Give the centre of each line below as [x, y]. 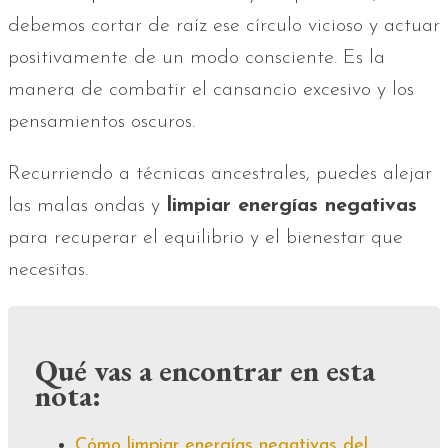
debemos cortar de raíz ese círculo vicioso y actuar [224, 26]
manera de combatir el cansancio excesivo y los [211, 90]
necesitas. [48, 270]
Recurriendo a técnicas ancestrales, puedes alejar [220, 174]
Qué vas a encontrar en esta [205, 370]
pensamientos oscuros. [101, 122]
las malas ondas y [84, 206]
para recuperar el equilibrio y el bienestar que [205, 238]
